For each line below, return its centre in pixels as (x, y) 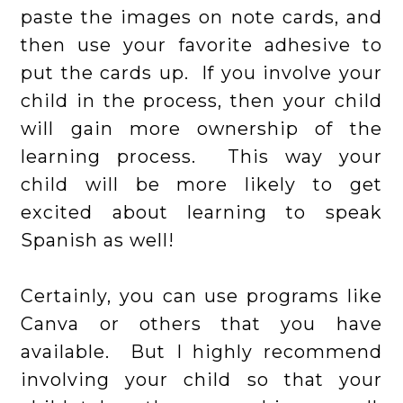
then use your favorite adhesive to (201, 45)
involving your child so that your (201, 380)
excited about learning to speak (201, 213)
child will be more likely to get (201, 185)
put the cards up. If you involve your (201, 73)
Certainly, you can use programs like (201, 296)
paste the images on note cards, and (201, 18)
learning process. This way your (201, 157)
